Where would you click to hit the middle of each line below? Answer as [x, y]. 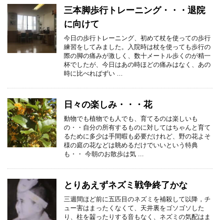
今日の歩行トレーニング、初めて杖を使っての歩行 [137, 38]
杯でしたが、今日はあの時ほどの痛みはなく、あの [137, 65]
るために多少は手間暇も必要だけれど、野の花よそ [137, 136]
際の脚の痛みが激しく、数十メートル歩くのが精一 [137, 56]
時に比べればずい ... [93, 73]
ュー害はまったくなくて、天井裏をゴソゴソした [134, 208]
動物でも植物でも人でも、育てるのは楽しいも [131, 119]
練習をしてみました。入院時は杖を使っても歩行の [137, 47]
